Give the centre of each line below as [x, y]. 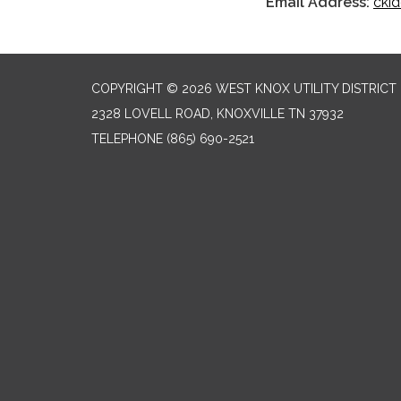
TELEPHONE [127, 138]
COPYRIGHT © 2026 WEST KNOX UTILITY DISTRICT [244, 88]
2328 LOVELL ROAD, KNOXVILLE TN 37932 [218, 113]
